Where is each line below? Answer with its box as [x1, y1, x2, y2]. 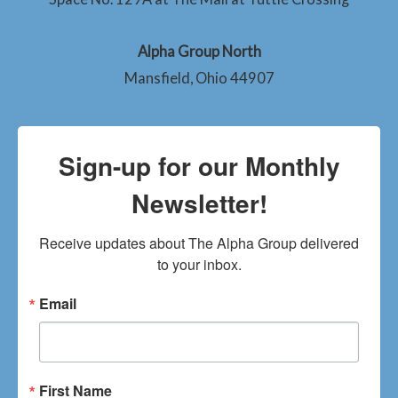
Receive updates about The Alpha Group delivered [39, 232, 359, 253]
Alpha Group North [137, 42, 261, 60]
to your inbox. [156, 253, 242, 275]
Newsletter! [131, 184, 267, 221]
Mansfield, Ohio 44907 [123, 68, 275, 86]
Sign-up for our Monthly [58, 147, 340, 184]
